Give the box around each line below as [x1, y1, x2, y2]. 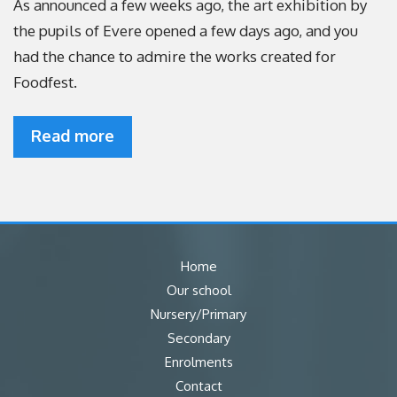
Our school [166, 282, 231, 299]
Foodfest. [13, 73, 77, 91]
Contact [175, 378, 222, 394]
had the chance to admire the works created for [13, 47, 336, 66]
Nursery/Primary [151, 306, 246, 323]
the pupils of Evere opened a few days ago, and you [13, 21, 358, 40]
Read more [31, 126, 114, 145]
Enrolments [164, 354, 233, 370]
